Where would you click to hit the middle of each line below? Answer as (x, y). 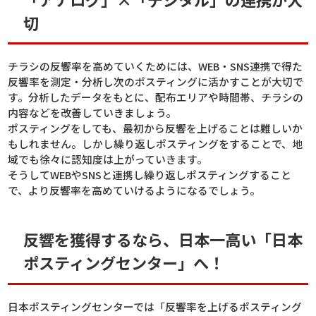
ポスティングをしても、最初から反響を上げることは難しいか (156, 128)
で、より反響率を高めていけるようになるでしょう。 (134, 190)
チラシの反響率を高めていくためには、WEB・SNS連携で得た (156, 66)
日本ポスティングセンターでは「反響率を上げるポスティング (155, 306)
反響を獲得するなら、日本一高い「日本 (163, 239)
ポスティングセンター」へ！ (124, 263)
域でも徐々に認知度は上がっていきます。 (108, 159)
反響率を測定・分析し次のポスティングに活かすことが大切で (156, 82)
